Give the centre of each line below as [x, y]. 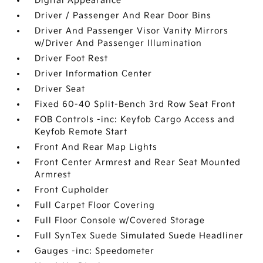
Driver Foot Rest [72, 58]
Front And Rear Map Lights [96, 147]
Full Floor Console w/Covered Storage [120, 220]
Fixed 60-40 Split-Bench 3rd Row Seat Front [135, 104]
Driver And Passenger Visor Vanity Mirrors [132, 31]
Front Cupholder [72, 190]
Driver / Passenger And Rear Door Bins [123, 16]
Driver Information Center [94, 74]
